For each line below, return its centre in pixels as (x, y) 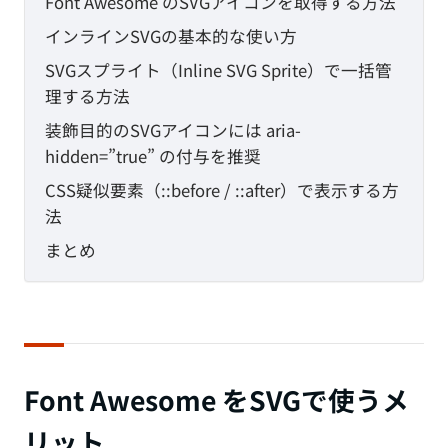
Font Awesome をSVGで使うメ (216, 400)
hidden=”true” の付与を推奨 (153, 156)
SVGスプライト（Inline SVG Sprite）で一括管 (218, 70)
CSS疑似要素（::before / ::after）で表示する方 (222, 190)
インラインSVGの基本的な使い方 (171, 36)
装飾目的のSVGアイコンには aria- (173, 130)
